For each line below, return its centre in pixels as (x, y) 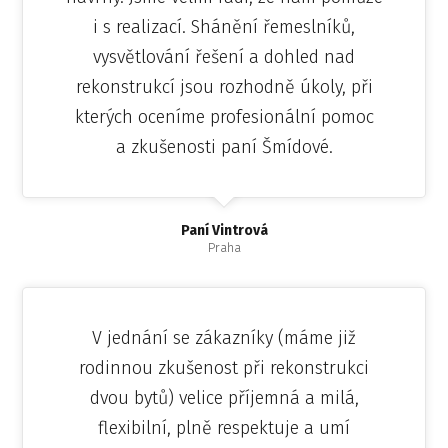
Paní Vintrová (224, 230)
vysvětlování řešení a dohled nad (224, 56)
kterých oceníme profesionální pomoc (224, 116)
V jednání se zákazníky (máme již (224, 337)
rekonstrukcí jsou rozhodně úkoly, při (224, 86)
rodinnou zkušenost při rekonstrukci (224, 367)
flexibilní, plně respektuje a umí (224, 427)
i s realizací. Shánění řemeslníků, (224, 26)
